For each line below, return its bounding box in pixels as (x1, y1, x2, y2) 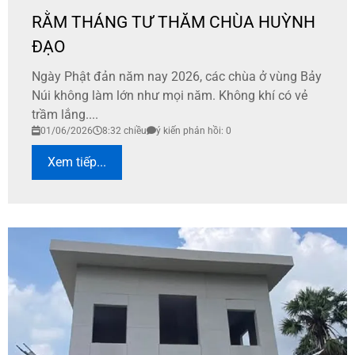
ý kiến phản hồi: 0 (156, 124, 231, 136)
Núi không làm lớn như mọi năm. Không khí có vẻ (32, 87, 307, 103)
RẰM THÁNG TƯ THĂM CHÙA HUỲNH (32, 12, 315, 32)
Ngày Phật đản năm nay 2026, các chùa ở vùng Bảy (32, 68, 322, 84)
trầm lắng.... (32, 106, 98, 122)
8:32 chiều (102, 124, 147, 136)
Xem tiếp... (48, 154, 106, 170)
